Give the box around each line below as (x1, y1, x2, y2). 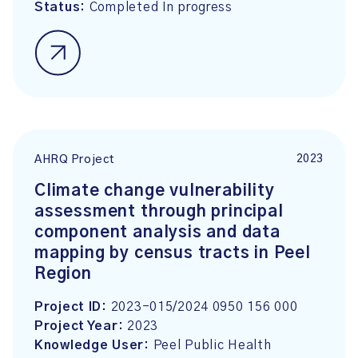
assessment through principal (34, 204, 284, 220)
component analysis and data (34, 225, 280, 241)
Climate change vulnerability (34, 183, 275, 199)
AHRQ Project (34, 154, 115, 166)
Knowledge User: (34, 339, 153, 352)
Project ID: (34, 300, 111, 313)
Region (34, 266, 92, 282)
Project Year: (34, 320, 128, 332)
